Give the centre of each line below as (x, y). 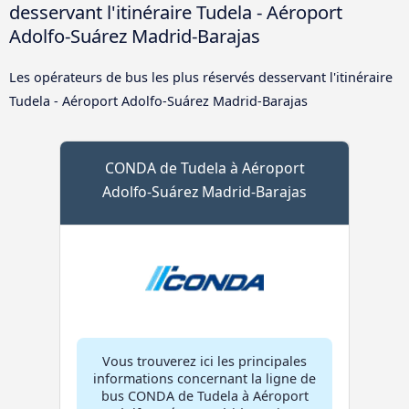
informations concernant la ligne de (204, 379)
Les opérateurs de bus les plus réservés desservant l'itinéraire (201, 78)
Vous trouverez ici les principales (204, 362)
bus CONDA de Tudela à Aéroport (204, 396)
